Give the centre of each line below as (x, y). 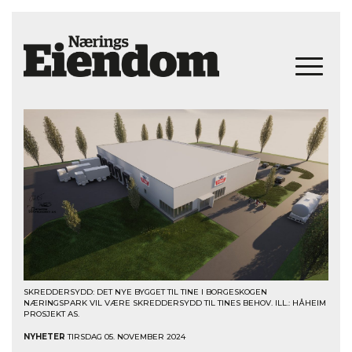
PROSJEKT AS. (51, 313)
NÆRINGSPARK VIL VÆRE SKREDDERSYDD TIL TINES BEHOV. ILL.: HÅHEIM (175, 302)
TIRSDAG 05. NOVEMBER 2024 (125, 336)
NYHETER (44, 336)
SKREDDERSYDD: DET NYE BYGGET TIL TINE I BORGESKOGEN (145, 291)
